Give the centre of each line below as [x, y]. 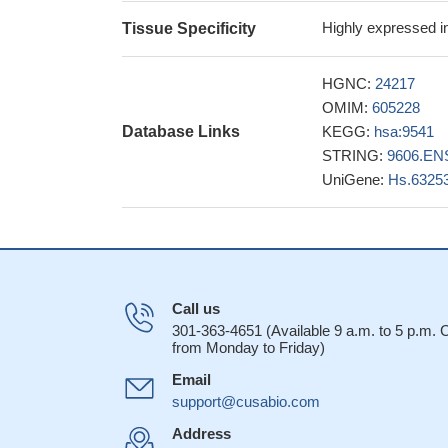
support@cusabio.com [246, 401]
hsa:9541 [404, 131]
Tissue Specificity [189, 28]
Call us [196, 308]
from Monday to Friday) [248, 347]
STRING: [354, 155]
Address [201, 433]
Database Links [181, 131]
